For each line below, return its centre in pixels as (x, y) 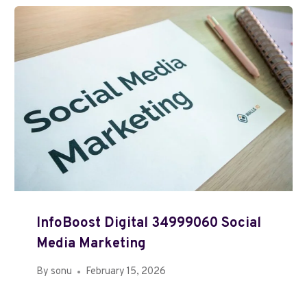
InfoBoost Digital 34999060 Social (149, 223)
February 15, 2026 (126, 272)
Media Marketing (91, 244)
